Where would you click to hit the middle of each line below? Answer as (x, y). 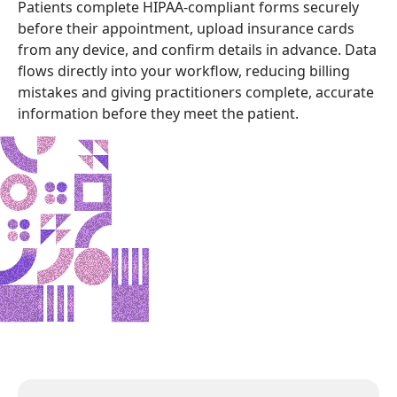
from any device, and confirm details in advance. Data (197, 50)
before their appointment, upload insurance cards (186, 28)
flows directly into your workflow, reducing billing (184, 71)
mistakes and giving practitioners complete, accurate (196, 92)
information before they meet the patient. (158, 113)
